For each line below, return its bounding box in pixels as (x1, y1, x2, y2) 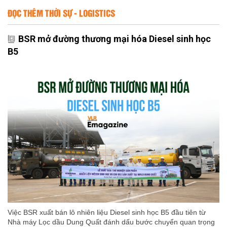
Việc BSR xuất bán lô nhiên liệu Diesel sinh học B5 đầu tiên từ (8, 208, 206, 216)
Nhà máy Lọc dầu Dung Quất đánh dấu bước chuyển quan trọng (8, 217, 215, 226)
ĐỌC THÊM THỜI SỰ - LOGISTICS (8, 6, 115, 20)
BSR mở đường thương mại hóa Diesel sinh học (18, 33, 211, 45)
